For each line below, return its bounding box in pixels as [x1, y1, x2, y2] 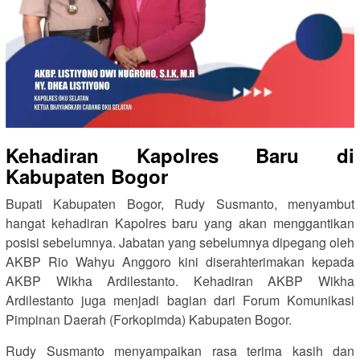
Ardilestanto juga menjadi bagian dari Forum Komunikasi [6, 290, 354, 309]
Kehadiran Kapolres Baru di [6, 141, 354, 169]
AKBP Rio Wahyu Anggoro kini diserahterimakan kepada [6, 252, 354, 271]
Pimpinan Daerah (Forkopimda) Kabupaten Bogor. [6, 309, 292, 329]
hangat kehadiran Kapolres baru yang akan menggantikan [6, 213, 354, 232]
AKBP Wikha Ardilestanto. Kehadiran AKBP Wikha [6, 271, 354, 290]
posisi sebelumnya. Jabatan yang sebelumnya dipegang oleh [6, 232, 354, 252]
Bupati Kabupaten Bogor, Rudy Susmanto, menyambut [6, 194, 354, 213]
